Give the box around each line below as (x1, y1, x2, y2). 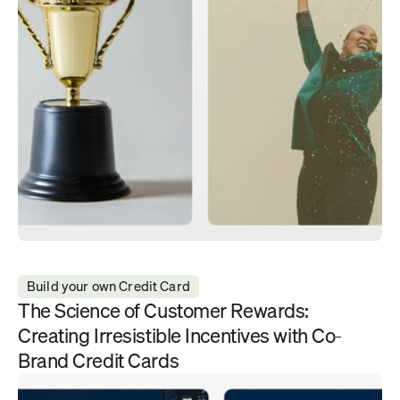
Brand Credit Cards (18, 345, 179, 376)
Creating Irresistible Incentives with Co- (18, 320, 342, 351)
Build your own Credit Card (27, 275, 190, 296)
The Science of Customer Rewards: (18, 295, 309, 326)
